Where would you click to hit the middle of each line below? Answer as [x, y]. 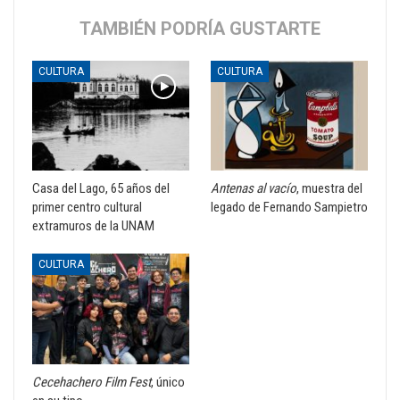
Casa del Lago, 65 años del [101, 189]
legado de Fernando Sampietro [289, 208]
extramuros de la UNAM [93, 226]
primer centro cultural [87, 208]
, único [168, 382]
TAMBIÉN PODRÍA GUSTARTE [200, 29]
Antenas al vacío [254, 189]
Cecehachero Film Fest [92, 382]
